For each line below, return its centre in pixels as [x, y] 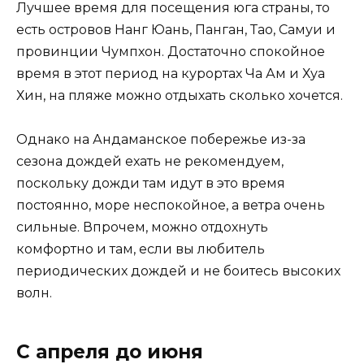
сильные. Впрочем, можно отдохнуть [142, 227]
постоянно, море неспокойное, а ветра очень [171, 206]
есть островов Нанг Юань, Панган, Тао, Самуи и [176, 30]
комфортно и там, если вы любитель [141, 249]
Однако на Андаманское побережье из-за [161, 140]
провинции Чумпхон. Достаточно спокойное [171, 52]
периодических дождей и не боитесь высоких [178, 271]
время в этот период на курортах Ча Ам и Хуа [171, 74]
